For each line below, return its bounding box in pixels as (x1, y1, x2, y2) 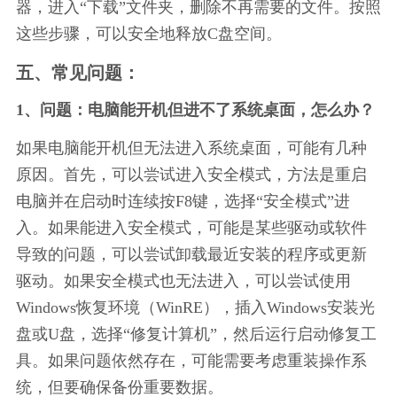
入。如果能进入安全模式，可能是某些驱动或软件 (15, 218, 367, 237)
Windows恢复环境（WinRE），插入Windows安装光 (15, 298, 375, 316)
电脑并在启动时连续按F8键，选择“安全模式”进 (15, 191, 350, 210)
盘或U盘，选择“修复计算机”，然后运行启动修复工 (15, 324, 377, 343)
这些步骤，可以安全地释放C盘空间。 (15, 24, 282, 43)
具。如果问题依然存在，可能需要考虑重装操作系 (15, 351, 367, 370)
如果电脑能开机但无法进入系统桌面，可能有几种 (15, 138, 367, 157)
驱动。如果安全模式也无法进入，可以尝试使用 (15, 271, 351, 290)
